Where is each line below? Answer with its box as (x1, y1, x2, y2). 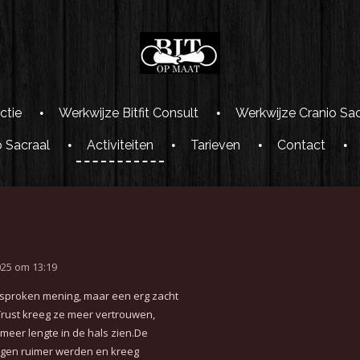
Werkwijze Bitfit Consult (58, 105, 198, 121)
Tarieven (190, 137, 240, 153)
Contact (276, 137, 325, 153)
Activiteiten (86, 137, 153, 153)
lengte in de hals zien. (28, 325, 134, 340)
